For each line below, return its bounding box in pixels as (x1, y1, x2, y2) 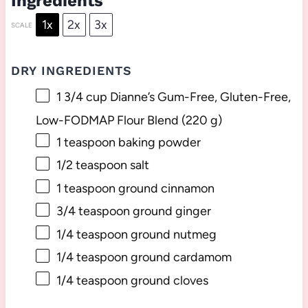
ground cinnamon (115, 180, 214, 196)
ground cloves (127, 272, 208, 288)
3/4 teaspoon (56, 203, 130, 219)
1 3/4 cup (56, 89, 107, 105)
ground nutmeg (127, 226, 217, 242)
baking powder (115, 134, 201, 150)
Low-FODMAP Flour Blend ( (35, 112, 186, 128)
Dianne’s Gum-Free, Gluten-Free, (107, 89, 291, 105)
